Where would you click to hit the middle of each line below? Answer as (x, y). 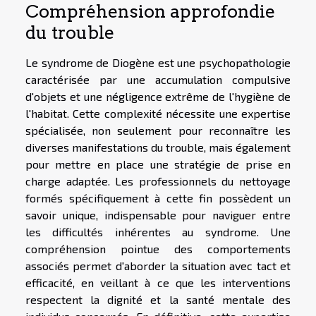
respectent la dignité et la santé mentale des (158, 299)
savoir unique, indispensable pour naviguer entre (158, 214)
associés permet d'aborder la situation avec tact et (158, 265)
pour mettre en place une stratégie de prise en (158, 164)
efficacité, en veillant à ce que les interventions (158, 282)
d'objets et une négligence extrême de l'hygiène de (158, 96)
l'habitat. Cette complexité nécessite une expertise (158, 113)
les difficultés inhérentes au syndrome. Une (158, 231)
